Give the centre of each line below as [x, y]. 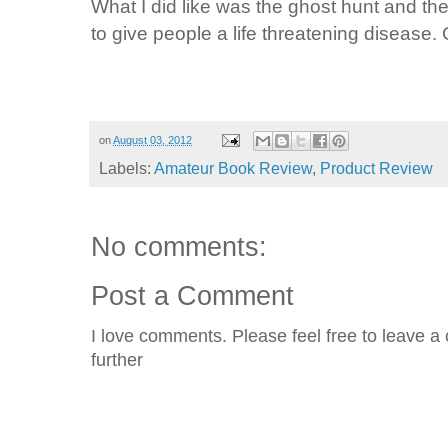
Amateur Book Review [233, 169]
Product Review [376, 169]
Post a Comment [192, 296]
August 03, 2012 [152, 139]
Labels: [126, 169]
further [117, 360]
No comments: [179, 247]
